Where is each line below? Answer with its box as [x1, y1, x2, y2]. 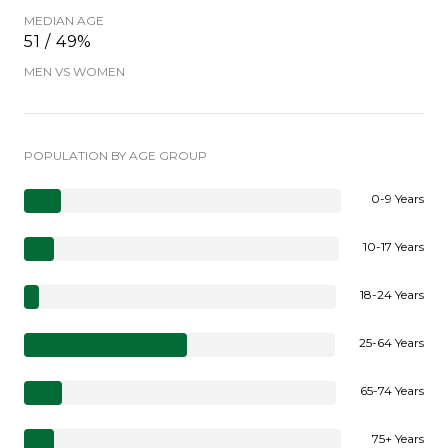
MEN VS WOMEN [24, 63, 125, 79]
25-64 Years [359, 334, 424, 350]
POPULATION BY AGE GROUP [24, 147, 207, 163]
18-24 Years [360, 286, 424, 302]
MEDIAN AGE [24, 12, 104, 28]
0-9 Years [371, 190, 424, 206]
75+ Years [372, 430, 424, 446]
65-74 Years [360, 382, 424, 398]
